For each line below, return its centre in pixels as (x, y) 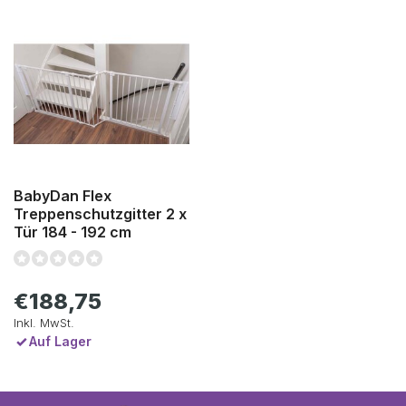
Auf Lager (60, 341)
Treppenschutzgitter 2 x (100, 213)
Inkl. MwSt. (44, 322)
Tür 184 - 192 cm (72, 232)
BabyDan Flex (63, 195)
